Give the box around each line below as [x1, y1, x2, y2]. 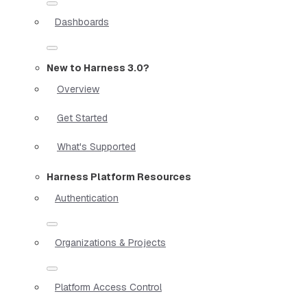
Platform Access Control [55, 280, 162, 293]
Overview [57, 82, 99, 95]
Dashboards [55, 15, 109, 28]
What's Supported [57, 140, 136, 153]
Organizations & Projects [55, 236, 166, 249]
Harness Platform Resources [47, 170, 191, 183]
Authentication [55, 191, 119, 204]
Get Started [57, 111, 108, 124]
